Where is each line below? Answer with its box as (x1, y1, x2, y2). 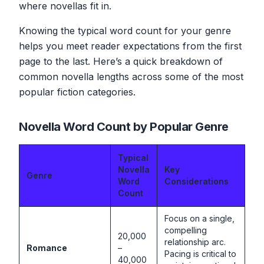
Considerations (164, 176, 229, 186)
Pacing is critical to (164, 248, 236, 259)
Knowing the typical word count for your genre (19, 24, 231, 37)
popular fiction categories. (19, 85, 136, 98)
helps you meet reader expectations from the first (19, 39, 242, 52)
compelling (164, 225, 207, 235)
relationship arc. (164, 236, 226, 247)
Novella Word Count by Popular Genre (19, 119, 229, 134)
